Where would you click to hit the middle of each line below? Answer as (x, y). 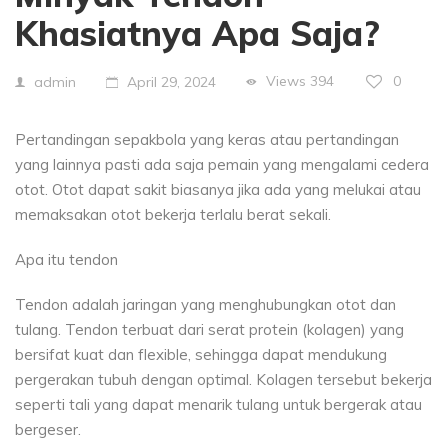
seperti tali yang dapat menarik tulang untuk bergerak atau (218, 404)
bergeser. (48, 429)
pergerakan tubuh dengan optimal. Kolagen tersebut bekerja (223, 379)
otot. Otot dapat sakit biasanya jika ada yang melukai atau (218, 189)
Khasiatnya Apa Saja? (197, 33)
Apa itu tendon (66, 259)
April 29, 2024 (171, 81)
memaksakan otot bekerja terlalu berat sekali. (173, 214)
